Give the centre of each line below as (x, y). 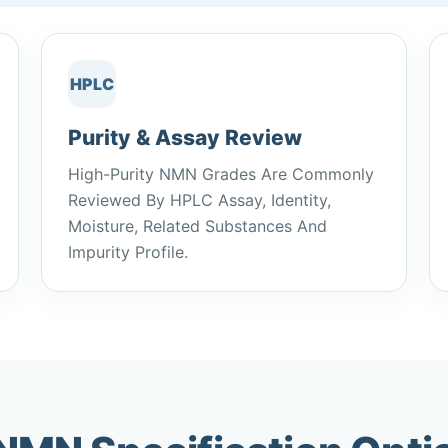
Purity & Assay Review (185, 137)
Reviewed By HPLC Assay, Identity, (200, 200)
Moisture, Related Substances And (198, 226)
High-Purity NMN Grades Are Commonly (221, 174)
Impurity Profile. (128, 252)
